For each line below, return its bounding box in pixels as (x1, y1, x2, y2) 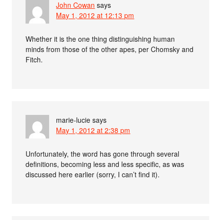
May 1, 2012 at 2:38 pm (56, 125, 131, 136)
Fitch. (26, 55, 43, 65)
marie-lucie (56, 115, 91, 125)
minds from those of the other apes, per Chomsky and (26, 44, 194, 55)
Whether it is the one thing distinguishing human (26, 34, 175, 44)
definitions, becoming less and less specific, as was (26, 159, 185, 169)
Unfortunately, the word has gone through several (26, 149, 180, 159)
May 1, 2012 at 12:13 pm (56, 10, 135, 21)
